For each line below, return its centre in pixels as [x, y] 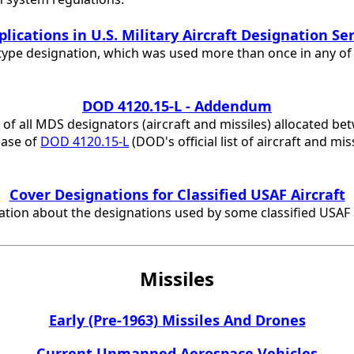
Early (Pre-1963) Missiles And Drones [177, 320]
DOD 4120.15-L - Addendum [177, 106]
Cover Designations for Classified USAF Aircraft [177, 194]
